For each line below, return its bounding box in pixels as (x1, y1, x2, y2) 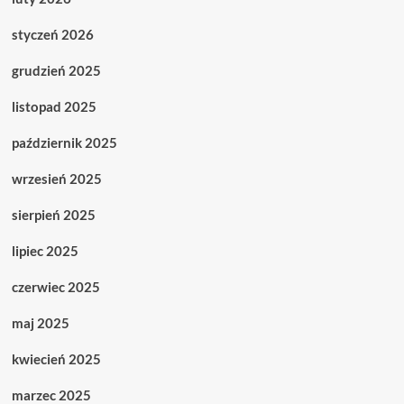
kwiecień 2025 (11, 350, 101, 367)
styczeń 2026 (11, 25, 94, 42)
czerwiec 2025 (11, 278, 100, 295)
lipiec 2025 (11, 242, 78, 259)
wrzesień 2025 (11, 170, 102, 187)
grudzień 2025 (11, 61, 101, 78)
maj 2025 (11, 314, 69, 331)
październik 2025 (11, 133, 117, 151)
